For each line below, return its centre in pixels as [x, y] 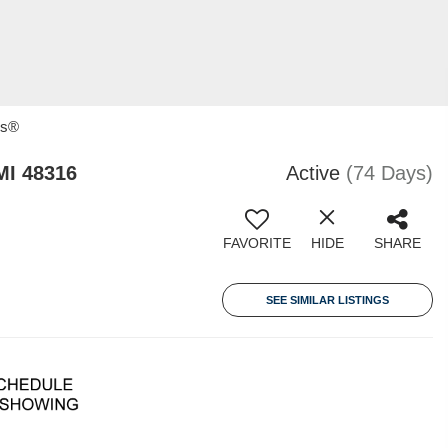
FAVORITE [257, 243]
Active [313, 173]
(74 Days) [389, 173]
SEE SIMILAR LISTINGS [327, 300]
